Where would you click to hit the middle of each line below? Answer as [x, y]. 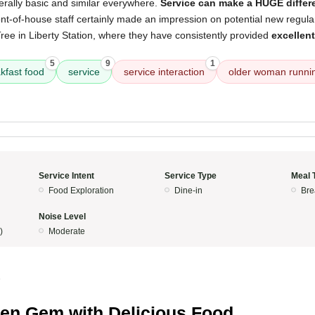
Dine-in [188, 191]
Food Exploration [81, 191]
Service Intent [66, 176]
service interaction [164, 72]
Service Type [191, 176]
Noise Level [62, 217]
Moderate [66, 231]
